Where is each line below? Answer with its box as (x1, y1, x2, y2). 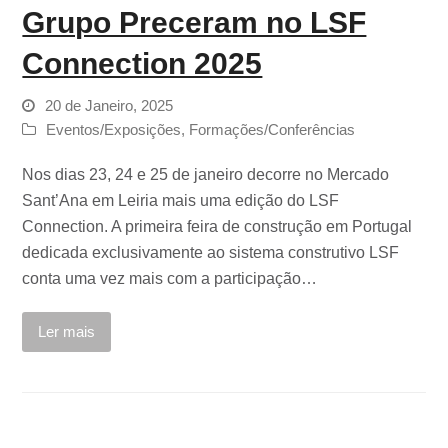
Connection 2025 (22, 46, 263, 80)
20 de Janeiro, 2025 (45, 97, 174, 114)
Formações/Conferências (189, 121, 356, 138)
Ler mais (38, 323, 96, 340)
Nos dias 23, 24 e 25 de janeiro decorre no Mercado (22, 165, 390, 183)
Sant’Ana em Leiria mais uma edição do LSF (22, 191, 340, 209)
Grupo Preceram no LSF (22, 5, 367, 39)
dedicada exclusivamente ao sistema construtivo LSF (22, 243, 400, 261)
